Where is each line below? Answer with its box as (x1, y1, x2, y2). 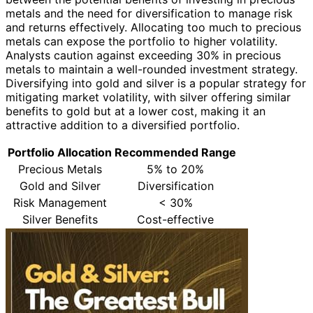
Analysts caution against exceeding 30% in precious (6, 48, 281, 63)
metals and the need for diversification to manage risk (6, 6, 293, 21)
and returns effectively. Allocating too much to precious (6, 20, 301, 35)
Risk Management (13, 196, 107, 210)
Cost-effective (137, 212, 214, 227)
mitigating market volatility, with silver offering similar (6, 90, 291, 105)
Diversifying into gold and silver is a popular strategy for (6, 76, 306, 91)
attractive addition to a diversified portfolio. (6, 118, 240, 133)
